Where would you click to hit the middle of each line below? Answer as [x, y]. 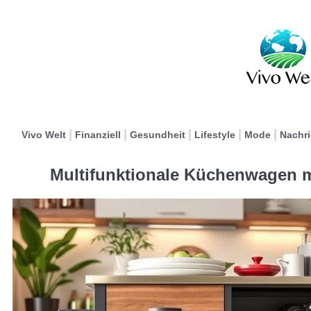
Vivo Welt [44, 135]
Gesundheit [158, 135]
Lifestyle [215, 135]
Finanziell [98, 135]
